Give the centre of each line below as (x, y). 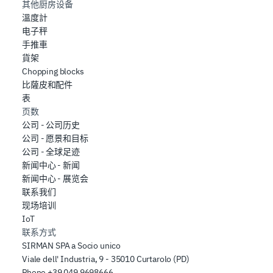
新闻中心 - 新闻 (51, 165)
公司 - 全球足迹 (51, 151)
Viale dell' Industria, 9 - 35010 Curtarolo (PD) (106, 259)
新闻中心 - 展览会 (55, 178)
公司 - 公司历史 (51, 125)
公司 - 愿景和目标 (55, 138)
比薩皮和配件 (48, 84)
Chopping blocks (53, 71)
